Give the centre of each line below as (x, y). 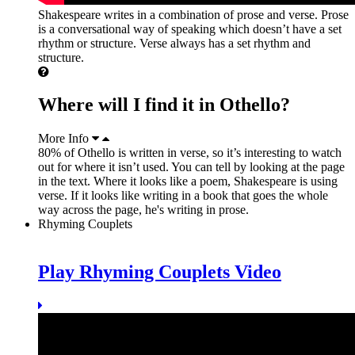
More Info (63, 139)
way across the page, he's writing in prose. (143, 210)
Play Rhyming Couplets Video (160, 272)
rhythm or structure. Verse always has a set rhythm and (174, 43)
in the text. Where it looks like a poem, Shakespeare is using (188, 181)
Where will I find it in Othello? (164, 105)
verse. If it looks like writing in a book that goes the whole (183, 196)
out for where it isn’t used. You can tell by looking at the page (191, 167)
